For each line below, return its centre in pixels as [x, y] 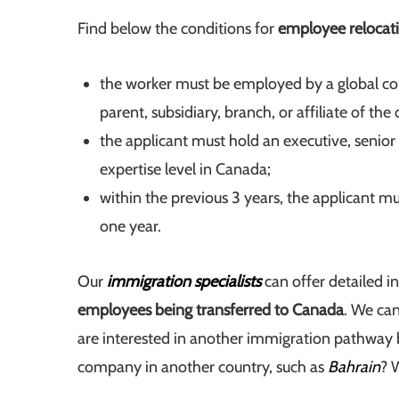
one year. [130, 227]
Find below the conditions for [178, 29]
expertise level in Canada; [185, 170]
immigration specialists [184, 282]
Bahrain [354, 367]
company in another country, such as [203, 367]
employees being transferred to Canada [211, 310]
